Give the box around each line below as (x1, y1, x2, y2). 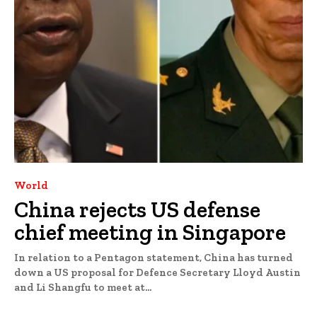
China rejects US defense (14, 195, 260, 223)
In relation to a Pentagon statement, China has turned (14, 250, 293, 264)
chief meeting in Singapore (14, 218, 286, 246)
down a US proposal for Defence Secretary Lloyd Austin (14, 265, 301, 279)
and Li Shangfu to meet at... (14, 280, 151, 294)
